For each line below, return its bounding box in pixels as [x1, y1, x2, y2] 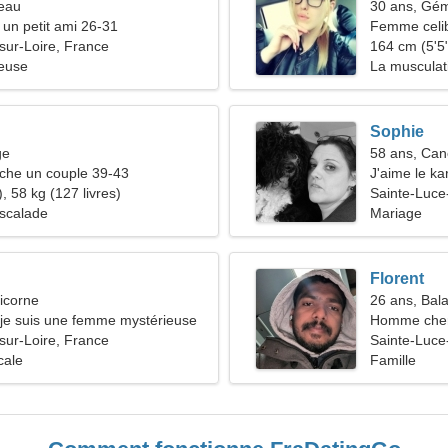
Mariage [370, 205, 422, 221]
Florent [370, 270, 424, 287]
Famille [370, 352, 416, 368]
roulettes [370, 78, 425, 94]
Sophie [370, 123, 424, 140]
